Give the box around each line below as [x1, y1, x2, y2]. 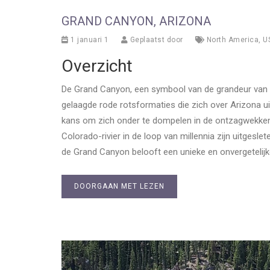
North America [206, 35, 259, 44]
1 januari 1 [68, 35, 109, 44]
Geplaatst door [128, 35, 183, 44]
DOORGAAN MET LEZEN [74, 181, 165, 190]
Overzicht [61, 55, 133, 76]
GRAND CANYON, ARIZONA [61, 13, 211, 28]
